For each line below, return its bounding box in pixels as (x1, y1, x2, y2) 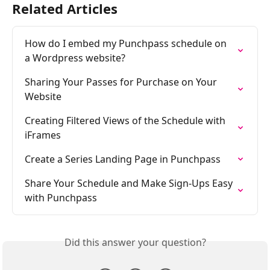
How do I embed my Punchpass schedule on (25, 36, 229, 50)
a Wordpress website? (25, 51, 125, 64)
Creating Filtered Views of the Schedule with (25, 113, 228, 127)
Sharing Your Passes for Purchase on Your (25, 75, 219, 89)
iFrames (25, 128, 61, 142)
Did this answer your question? (64, 235, 206, 249)
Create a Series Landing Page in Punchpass (25, 152, 221, 166)
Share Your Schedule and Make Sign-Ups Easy (25, 176, 235, 190)
